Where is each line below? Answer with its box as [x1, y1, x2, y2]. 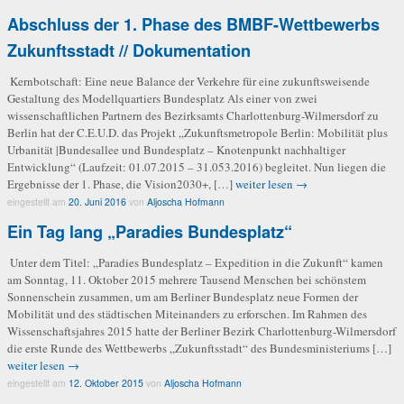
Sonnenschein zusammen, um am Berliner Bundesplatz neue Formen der [7, 288, 358, 305]
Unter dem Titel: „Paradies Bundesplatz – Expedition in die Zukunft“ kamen [7, 253, 383, 271]
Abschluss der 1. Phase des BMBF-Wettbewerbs [7, 12, 380, 36]
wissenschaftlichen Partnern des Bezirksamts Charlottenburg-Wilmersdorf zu [7, 106, 379, 124]
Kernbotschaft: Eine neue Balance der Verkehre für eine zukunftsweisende [7, 72, 370, 89]
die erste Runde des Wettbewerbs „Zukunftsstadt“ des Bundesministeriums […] [7, 339, 391, 356]
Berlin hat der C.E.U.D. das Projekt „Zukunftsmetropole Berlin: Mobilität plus [7, 124, 388, 141]
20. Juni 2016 [69, 194, 126, 208]
